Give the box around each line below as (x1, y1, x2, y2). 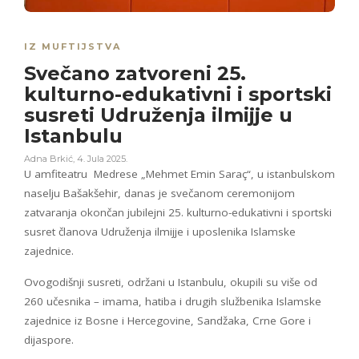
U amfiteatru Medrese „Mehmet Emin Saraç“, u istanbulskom (24, 167, 335, 182)
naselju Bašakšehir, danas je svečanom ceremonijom (24, 186, 295, 201)
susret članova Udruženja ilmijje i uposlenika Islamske (24, 224, 296, 240)
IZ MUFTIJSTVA (24, 41, 121, 53)
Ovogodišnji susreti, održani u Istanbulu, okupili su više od (24, 275, 317, 290)
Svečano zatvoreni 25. (24, 62, 246, 86)
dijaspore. (24, 333, 74, 348)
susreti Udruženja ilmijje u (24, 103, 292, 127)
